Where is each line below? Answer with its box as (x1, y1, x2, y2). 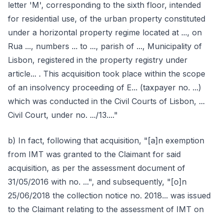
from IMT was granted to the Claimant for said (8, 149, 181, 159)
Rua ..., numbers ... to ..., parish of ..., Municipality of (8, 41, 202, 51)
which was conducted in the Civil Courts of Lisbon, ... (8, 96, 205, 106)
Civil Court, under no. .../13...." (8, 110, 118, 120)
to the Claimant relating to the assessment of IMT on (8, 204, 204, 214)
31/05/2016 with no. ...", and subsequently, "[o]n (8, 177, 187, 187)
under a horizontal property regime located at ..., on (8, 27, 202, 37)
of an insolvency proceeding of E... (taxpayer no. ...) (8, 82, 201, 92)
